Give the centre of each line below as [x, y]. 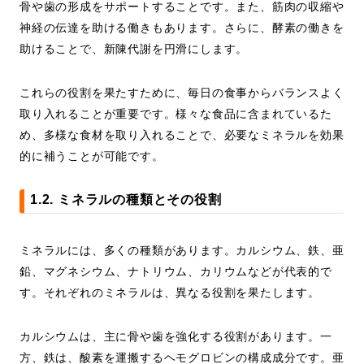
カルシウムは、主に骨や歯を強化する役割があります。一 [176, 337]
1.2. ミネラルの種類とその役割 [126, 200]
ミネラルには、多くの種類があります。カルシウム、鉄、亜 [182, 251]
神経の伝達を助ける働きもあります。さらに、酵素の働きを [182, 28]
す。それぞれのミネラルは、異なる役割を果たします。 [170, 293]
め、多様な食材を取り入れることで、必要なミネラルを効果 [182, 135]
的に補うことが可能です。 [92, 156]
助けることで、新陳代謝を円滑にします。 [134, 49]
